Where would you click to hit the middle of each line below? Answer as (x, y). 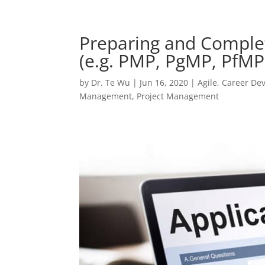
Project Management (178, 96)
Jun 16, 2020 (164, 83)
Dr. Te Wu (111, 83)
